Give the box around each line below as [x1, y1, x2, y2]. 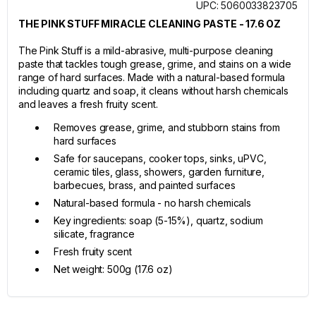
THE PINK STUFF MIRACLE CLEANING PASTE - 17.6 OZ [18, 18, 281, 30]
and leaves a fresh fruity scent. [18, 98, 158, 110]
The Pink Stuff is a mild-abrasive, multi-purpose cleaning [18, 44, 274, 56]
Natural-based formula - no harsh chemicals [54, 197, 251, 209]
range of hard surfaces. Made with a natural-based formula [18, 71, 286, 83]
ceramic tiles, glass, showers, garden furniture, [54, 166, 265, 178]
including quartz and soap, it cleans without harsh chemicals [18, 85, 288, 97]
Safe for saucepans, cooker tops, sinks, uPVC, [54, 152, 267, 164]
